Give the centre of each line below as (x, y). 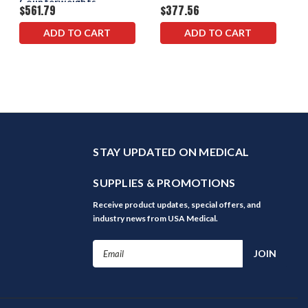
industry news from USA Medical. (156, 218)
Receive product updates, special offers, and (177, 204)
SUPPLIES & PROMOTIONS (164, 182)
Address (111, 261)
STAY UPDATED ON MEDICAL (171, 151)
